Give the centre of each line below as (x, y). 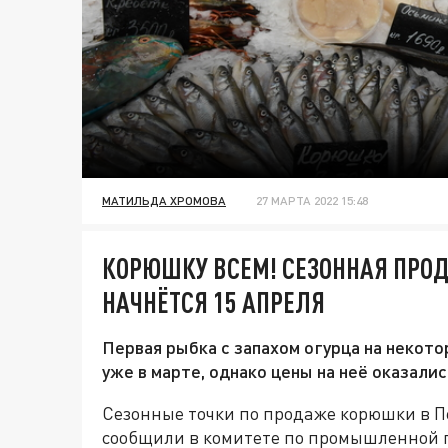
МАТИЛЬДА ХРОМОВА (164, 201)
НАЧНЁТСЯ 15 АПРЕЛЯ (213, 302)
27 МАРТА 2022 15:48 (312, 201)
